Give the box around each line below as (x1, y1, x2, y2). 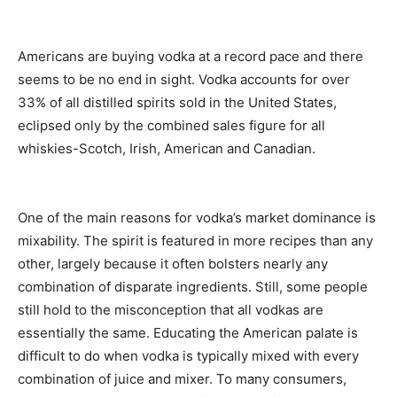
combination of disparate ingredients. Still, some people (18, 278, 368, 296)
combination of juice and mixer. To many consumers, (18, 370, 346, 388)
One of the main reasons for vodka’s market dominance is (18, 209, 376, 227)
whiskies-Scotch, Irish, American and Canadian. (18, 140, 315, 158)
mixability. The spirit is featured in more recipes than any (18, 232, 373, 250)
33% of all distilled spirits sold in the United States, (18, 94, 337, 112)
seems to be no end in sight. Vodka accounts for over (18, 71, 350, 89)
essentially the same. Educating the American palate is (18, 324, 358, 342)
